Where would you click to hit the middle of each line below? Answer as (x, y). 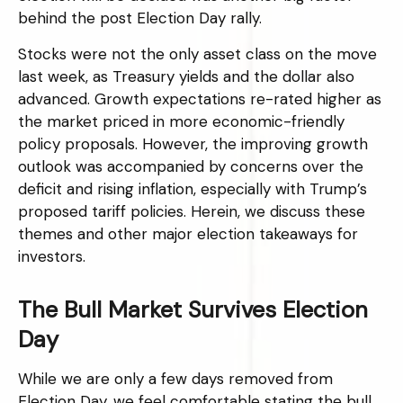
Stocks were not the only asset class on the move (197, 54)
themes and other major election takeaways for (188, 234)
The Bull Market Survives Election (193, 310)
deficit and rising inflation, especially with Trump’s (193, 189)
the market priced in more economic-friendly (181, 121)
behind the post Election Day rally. (140, 18)
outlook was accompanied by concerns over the (191, 166)
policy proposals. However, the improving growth (193, 144)
